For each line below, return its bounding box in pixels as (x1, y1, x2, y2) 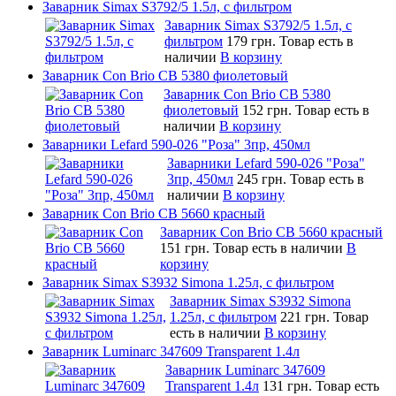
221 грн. (280, 308, 333, 324)
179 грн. (226, 33, 279, 49)
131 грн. (263, 377, 316, 393)
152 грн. (242, 102, 295, 118)
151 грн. (160, 240, 213, 255)
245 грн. (237, 171, 290, 187)
